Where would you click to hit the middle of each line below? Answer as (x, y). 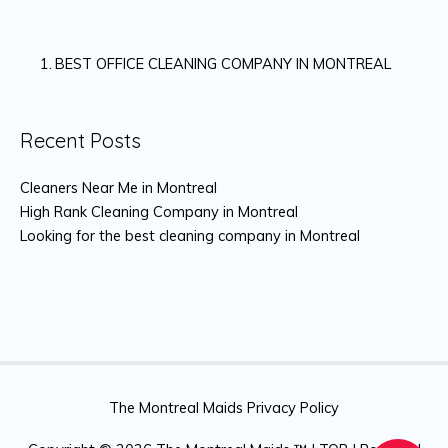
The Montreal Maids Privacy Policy (224, 408)
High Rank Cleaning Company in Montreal (159, 212)
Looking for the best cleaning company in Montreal (190, 236)
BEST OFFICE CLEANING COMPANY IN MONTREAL (224, 64)
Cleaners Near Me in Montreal (118, 188)
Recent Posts (80, 140)
